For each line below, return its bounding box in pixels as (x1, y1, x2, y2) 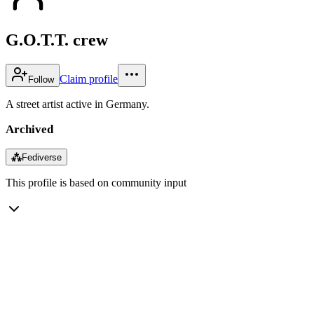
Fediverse (22, 151, 62, 163)
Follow (28, 74, 54, 85)
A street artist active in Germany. (6, 97, 149, 110)
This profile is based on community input (6, 176, 186, 189)
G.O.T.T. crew (6, 30, 108, 49)
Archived (6, 122, 53, 136)
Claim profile (60, 72, 118, 85)
